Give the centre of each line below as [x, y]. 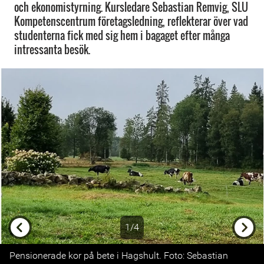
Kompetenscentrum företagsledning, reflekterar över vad [131, 21]
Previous [37, 250]
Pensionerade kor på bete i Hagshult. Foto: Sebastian [119, 256]
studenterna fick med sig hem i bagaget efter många [122, 35]
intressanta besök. [52, 49]
